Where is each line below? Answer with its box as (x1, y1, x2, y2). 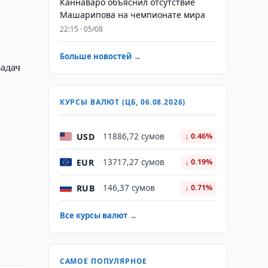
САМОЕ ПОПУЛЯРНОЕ (59, 256, 148, 266)
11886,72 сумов (102, 131, 165, 142)
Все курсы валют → (59, 210, 137, 221)
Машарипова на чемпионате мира (59, 9, 205, 20)
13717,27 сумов (102, 157, 165, 167)
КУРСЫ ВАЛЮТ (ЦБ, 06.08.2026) (59, 97, 186, 107)
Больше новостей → (59, 51, 141, 62)
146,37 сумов (102, 182, 155, 193)
